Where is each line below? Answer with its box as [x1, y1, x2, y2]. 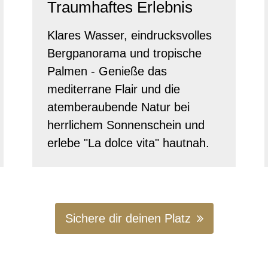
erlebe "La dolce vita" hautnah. [47, 136, 209, 150]
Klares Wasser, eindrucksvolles [47, 28, 212, 42]
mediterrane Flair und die [47, 82, 180, 96]
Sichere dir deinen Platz [65, 211, 191, 225]
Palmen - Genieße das [47, 64, 167, 78]
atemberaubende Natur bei [47, 100, 190, 114]
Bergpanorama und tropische [47, 46, 202, 60]
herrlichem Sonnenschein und [47, 118, 205, 132]
